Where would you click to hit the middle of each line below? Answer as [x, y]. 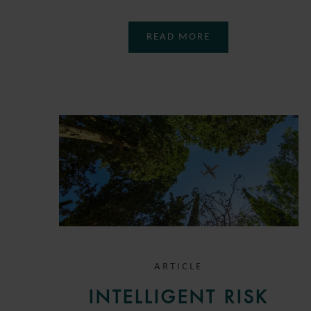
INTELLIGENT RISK [178, 297]
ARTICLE [179, 267]
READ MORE [179, 37]
